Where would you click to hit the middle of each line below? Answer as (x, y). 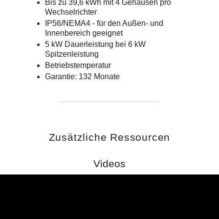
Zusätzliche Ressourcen (109, 137)
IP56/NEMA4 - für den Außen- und (104, 23)
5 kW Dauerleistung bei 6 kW (95, 44)
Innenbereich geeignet (84, 33)
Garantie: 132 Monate (82, 77)
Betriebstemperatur (78, 66)
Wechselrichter (71, 12)
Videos (109, 164)
